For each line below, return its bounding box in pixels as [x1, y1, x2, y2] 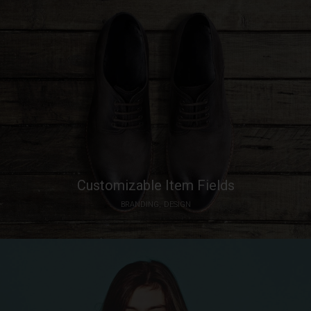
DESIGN [163, 200, 191, 209]
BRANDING [120, 200, 159, 209]
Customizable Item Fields [76, 177, 235, 194]
